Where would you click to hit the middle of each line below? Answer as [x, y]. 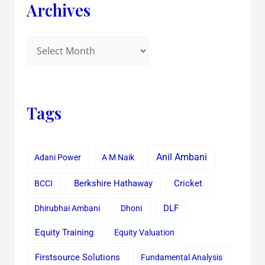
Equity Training [64, 233]
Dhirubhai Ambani [67, 208]
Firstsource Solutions [77, 257]
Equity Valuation [145, 233]
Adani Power [58, 158]
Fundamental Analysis [182, 257]
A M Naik [118, 158]
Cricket [188, 183]
